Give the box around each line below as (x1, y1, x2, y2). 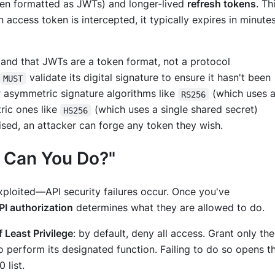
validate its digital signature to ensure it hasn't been (26, 71, 274, 84)
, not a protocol (158, 55, 230, 68)
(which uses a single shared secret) (91, 103, 261, 116)
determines (73, 201, 131, 214)
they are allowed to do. (153, 201, 265, 214)
